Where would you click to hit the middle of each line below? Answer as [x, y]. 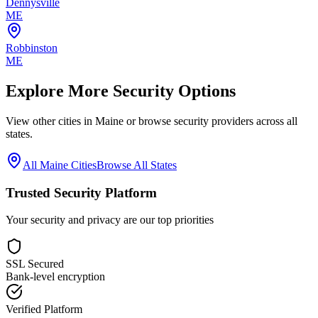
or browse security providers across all [210, 121]
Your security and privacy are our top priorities [110, 220]
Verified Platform [44, 309]
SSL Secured [35, 264]
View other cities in [50, 121]
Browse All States [137, 165]
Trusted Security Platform [81, 192]
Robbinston [32, 48]
